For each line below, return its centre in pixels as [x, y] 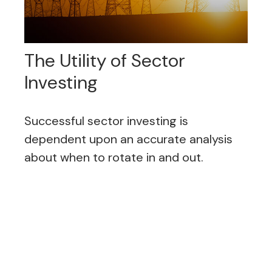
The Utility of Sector [105, 61]
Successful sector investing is [106, 121]
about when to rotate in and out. [114, 158]
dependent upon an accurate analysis [128, 139]
